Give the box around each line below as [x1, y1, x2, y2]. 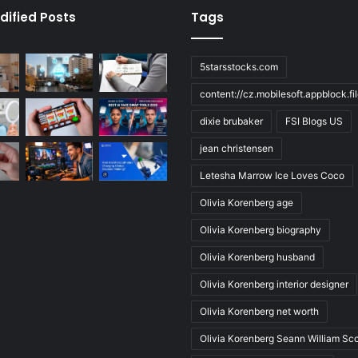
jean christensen [200, 141, 273, 154]
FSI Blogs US [285, 114, 343, 127]
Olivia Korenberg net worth [200, 304, 319, 317]
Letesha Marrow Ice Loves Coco [200, 169, 344, 181]
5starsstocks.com [200, 60, 278, 73]
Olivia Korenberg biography [200, 223, 321, 236]
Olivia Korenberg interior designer [200, 277, 348, 290]
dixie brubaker [200, 114, 263, 127]
